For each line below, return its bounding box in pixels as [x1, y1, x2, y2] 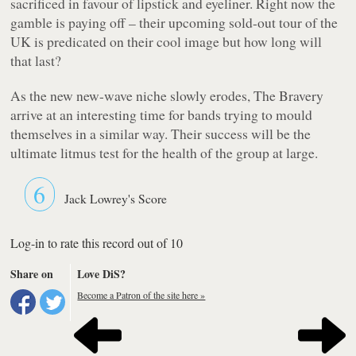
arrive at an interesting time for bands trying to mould [10, 104, 313, 124]
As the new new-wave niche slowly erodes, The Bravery [10, 85, 324, 105]
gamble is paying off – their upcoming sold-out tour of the [10, 12, 339, 32]
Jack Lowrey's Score [64, 190, 168, 207]
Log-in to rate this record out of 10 [10, 234, 184, 251]
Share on [10, 265, 54, 282]
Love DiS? [77, 265, 126, 282]
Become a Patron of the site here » [77, 288, 206, 301]
